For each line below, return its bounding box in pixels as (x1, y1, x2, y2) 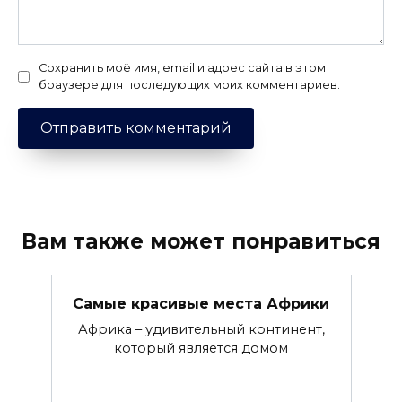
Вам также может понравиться (22, 228, 380, 254)
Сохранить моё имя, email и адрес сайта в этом (39, 61, 326, 75)
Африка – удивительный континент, (77, 320, 325, 337)
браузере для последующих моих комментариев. (39, 78, 340, 92)
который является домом (114, 339, 288, 356)
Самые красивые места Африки (73, 294, 329, 312)
